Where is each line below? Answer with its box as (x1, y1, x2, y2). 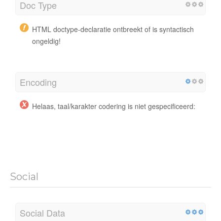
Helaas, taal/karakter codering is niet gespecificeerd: (32, 101, 195, 111)
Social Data (20, 206, 65, 219)
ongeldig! (32, 36, 61, 46)
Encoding (20, 75, 57, 88)
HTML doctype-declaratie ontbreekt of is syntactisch (32, 24, 194, 34)
